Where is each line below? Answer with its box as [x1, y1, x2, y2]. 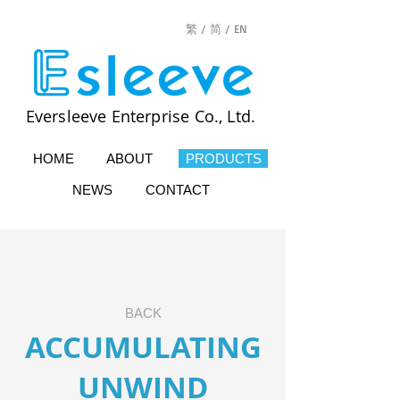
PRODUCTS [185, 151, 262, 166]
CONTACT [146, 182, 210, 197]
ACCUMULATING [24, 327, 262, 367]
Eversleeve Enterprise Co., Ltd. [25, 105, 261, 127]
